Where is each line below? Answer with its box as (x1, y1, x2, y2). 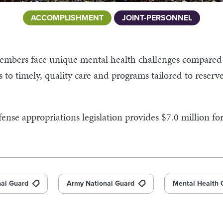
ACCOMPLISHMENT (30, 13, 104, 23)
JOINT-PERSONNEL (121, 13, 192, 23)
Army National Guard (66, 179, 134, 188)
